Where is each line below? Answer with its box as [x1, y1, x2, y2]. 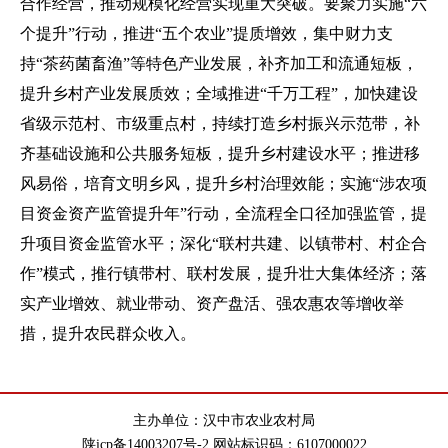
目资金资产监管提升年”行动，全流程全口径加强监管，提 [20, 205, 427, 222]
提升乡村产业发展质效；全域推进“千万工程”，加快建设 [20, 85, 418, 102]
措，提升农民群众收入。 [20, 325, 196, 342]
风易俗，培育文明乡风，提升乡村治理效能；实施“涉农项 [20, 175, 427, 192]
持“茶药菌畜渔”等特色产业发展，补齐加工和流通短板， [20, 55, 418, 72]
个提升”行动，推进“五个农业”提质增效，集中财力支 [20, 25, 393, 42]
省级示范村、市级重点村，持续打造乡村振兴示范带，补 [20, 115, 420, 132]
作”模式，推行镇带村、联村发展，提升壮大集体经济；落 [20, 265, 427, 282]
